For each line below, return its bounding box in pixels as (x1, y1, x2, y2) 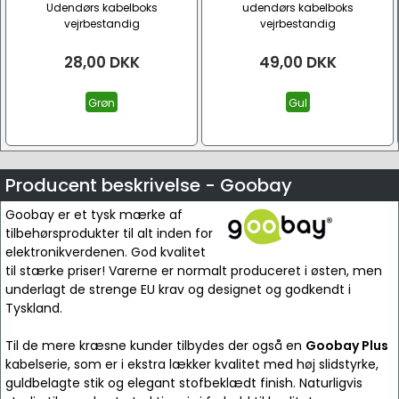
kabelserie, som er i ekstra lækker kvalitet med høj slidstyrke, (5, 355, 379, 373)
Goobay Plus (305, 337, 388, 354)
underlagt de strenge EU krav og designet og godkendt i (5, 281, 351, 298)
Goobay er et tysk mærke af (5, 206, 183, 224)
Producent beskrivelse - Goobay (5, 173, 292, 198)
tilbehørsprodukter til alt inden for (5, 224, 213, 242)
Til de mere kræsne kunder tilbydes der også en (5, 337, 305, 354)
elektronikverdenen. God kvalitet (5, 243, 206, 261)
